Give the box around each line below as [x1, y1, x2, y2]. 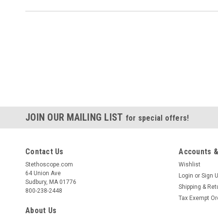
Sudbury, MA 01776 [25, 178, 76, 185]
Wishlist [179, 161, 201, 168]
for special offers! [125, 113, 189, 123]
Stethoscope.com [25, 161, 73, 168]
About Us [25, 205, 56, 215]
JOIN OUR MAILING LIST [25, 111, 126, 123]
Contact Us [25, 146, 64, 156]
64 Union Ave [25, 169, 61, 177]
